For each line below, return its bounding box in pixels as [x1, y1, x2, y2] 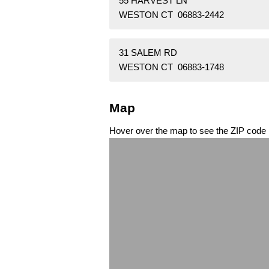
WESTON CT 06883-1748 [119, 62, 224, 73]
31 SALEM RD [119, 47, 177, 58]
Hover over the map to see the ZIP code [109, 125, 266, 136]
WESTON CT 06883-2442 [119, 10, 224, 20]
